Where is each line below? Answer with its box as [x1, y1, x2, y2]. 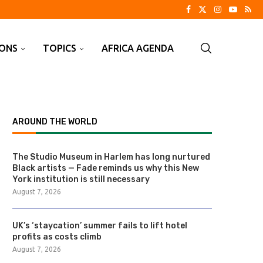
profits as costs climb [12, 232, 102, 242]
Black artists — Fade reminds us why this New [12, 163, 199, 173]
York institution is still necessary [12, 174, 150, 184]
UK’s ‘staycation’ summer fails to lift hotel [12, 221, 187, 231]
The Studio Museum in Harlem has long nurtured [12, 152, 210, 162]
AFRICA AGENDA [102, 43, 174, 53]
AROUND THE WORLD [12, 117, 97, 127]
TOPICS [43, 43, 76, 53]
